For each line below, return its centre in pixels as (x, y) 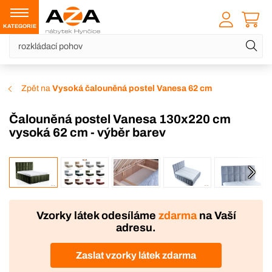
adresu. (136, 228)
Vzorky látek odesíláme (97, 216)
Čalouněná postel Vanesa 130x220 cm (14, 119)
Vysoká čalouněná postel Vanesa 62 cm (132, 89)
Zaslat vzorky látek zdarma (136, 255)
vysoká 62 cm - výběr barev (87, 133)
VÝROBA (55, 167)
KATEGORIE (19, 26)
